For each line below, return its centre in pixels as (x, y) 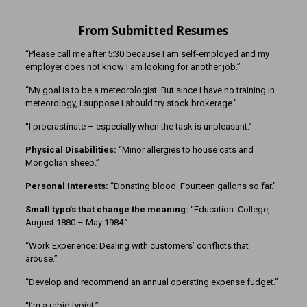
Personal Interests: (67, 186)
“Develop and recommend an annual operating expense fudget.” (151, 282)
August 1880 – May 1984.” (76, 222)
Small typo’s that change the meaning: (108, 209)
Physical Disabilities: (72, 149)
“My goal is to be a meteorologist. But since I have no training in (150, 90)
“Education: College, (230, 209)
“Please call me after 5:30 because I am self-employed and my (147, 53)
